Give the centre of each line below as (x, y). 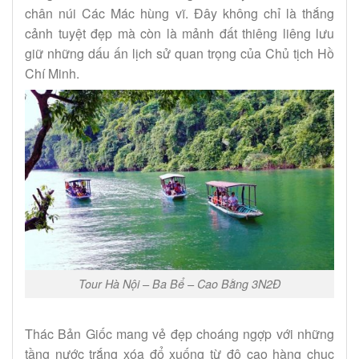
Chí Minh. (52, 73)
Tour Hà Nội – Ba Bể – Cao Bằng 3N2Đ (179, 283)
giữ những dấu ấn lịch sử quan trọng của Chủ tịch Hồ (179, 53)
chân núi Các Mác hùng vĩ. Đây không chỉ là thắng (179, 13)
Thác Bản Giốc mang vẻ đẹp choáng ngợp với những (179, 333)
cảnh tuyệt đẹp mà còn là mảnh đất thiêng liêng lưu (179, 33)
